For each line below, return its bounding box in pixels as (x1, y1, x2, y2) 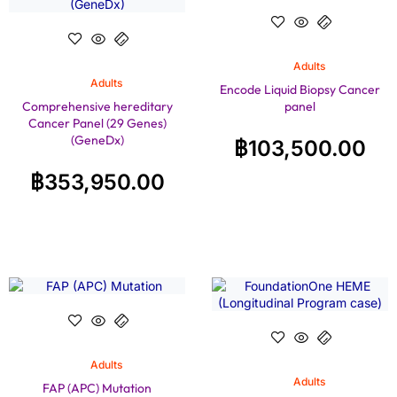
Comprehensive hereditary (21, 98, 173, 115)
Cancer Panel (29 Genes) (27, 115, 167, 132)
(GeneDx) (70, 132, 124, 149)
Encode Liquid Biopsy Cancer (220, 82, 380, 98)
